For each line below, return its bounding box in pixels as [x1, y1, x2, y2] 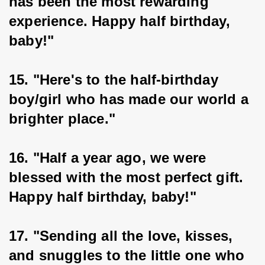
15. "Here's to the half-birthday [9, 72, 222, 88]
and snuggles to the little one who [9, 247, 249, 263]
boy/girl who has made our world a [9, 91, 253, 107]
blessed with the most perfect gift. [9, 169, 248, 185]
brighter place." [9, 111, 115, 127]
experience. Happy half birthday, [9, 13, 234, 29]
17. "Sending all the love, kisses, [9, 228, 237, 244]
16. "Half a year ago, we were [9, 150, 211, 166]
